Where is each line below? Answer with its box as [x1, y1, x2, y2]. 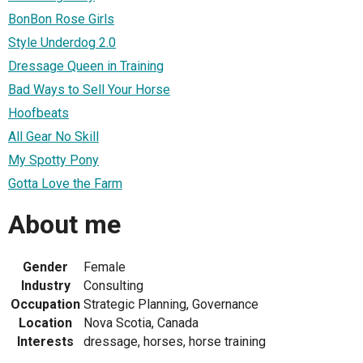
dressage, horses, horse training [83, 334, 266, 350]
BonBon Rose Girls [8, 11, 114, 28]
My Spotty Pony [8, 152, 99, 169]
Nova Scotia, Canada [83, 315, 199, 331]
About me [8, 208, 121, 240]
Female [83, 259, 126, 275]
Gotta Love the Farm [8, 176, 122, 192]
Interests [17, 334, 74, 350]
